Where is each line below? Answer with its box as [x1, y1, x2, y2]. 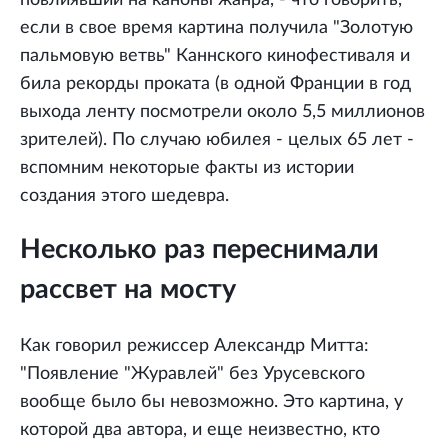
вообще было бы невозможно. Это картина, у [20, 393, 403, 412]
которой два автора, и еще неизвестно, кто [20, 421, 380, 440]
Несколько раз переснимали [20, 235, 379, 263]
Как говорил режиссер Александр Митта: [20, 337, 369, 356]
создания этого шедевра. [20, 186, 229, 205]
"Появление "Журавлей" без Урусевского [20, 365, 365, 384]
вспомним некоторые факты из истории [20, 158, 354, 177]
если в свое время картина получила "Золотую [20, 18, 413, 37]
